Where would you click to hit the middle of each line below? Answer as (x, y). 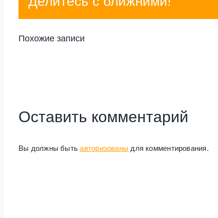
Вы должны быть (49, 148)
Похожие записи (52, 39)
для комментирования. (169, 148)
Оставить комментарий (103, 117)
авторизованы (104, 148)
